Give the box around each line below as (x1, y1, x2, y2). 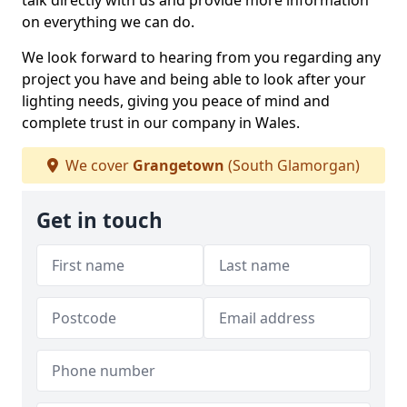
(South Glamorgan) (224, 155, 360, 176)
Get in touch (36, 206, 163, 235)
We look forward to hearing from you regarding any (22, 47, 381, 68)
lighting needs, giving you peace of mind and (22, 91, 330, 112)
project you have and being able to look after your (22, 69, 366, 90)
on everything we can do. (22, 12, 194, 33)
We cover (62, 155, 133, 176)
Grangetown (133, 155, 224, 176)
